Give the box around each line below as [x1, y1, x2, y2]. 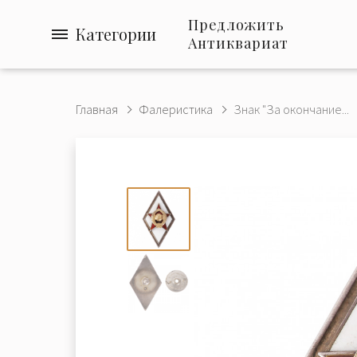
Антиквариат [188, 33, 288, 53]
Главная [76, 101, 118, 117]
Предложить [188, 15, 284, 34]
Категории [76, 23, 156, 45]
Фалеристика [139, 101, 213, 117]
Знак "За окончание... [233, 101, 349, 117]
